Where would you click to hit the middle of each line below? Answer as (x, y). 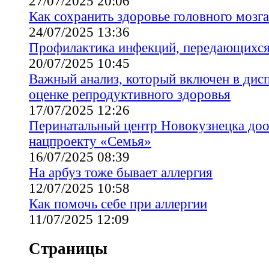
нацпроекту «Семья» (90, 141)
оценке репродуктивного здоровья (130, 94)
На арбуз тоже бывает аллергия (121, 172)
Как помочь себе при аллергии (118, 204)
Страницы (68, 248)
